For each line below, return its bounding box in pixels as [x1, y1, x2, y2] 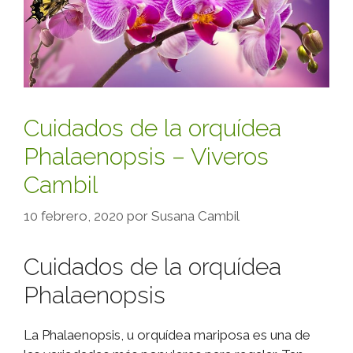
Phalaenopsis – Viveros [24, 143, 269, 171]
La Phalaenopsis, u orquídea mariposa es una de [24, 326, 310, 343]
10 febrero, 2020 [24, 207, 124, 224]
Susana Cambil [151, 207, 240, 224]
